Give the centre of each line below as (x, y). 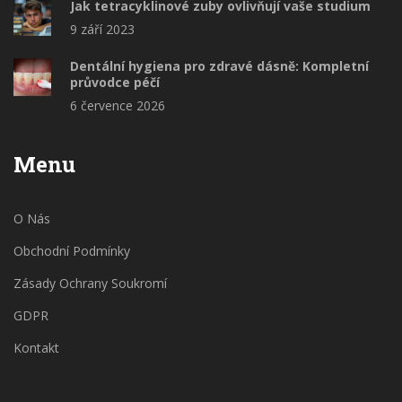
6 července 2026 (118, 105)
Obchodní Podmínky (72, 250)
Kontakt (36, 347)
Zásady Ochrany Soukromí (90, 283)
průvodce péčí (115, 82)
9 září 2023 (102, 29)
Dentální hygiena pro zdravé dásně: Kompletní (219, 66)
